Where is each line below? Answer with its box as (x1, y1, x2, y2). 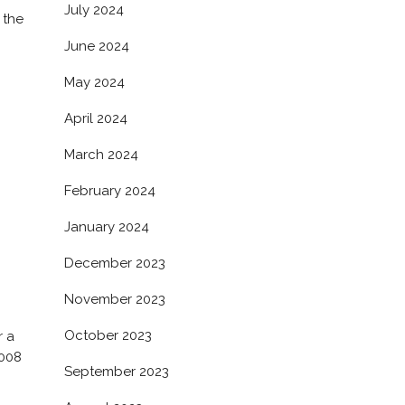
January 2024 (64, 219, 149, 235)
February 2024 (64, 183, 155, 199)
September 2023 (64, 363, 169, 380)
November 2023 (64, 291, 165, 307)
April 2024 (64, 110, 127, 127)
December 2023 (64, 255, 165, 271)
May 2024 (64, 74, 125, 90)
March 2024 (64, 146, 138, 163)
